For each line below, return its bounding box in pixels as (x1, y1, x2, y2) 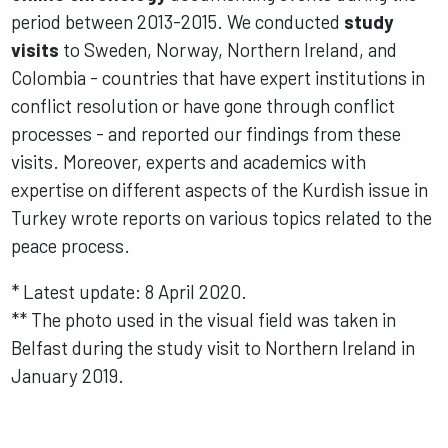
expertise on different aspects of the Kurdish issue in (11, 177, 429, 201)
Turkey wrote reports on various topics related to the (11, 205, 433, 229)
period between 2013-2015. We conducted (11, 9, 345, 33)
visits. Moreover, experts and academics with (11, 149, 367, 173)
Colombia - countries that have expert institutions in (11, 65, 426, 89)
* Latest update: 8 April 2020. (11, 280, 248, 304)
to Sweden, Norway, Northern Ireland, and (59, 37, 398, 61)
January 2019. (11, 364, 129, 388)
